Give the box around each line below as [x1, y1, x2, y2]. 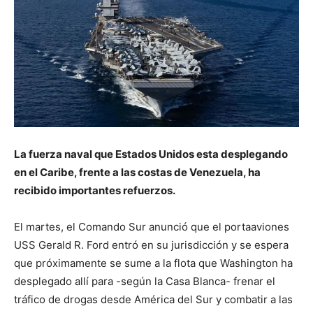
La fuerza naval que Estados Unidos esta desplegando [14, 147, 288, 161]
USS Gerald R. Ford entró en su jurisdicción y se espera [14, 238, 289, 252]
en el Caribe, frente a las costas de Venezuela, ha [14, 166, 261, 180]
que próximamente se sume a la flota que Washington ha [14, 256, 293, 270]
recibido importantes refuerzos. [14, 184, 175, 198]
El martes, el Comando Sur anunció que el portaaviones [14, 220, 289, 234]
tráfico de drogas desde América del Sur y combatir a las [14, 293, 293, 307]
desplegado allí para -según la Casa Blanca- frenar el [14, 275, 275, 289]
